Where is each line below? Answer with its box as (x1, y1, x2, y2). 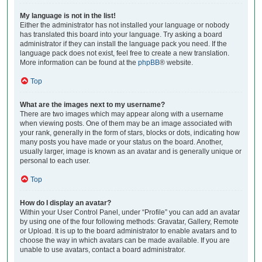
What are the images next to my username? (20, 100, 165, 109)
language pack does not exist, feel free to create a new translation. (20, 49, 229, 57)
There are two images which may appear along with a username (20, 109, 223, 118)
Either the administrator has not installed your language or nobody (20, 20, 229, 29)
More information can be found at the (20, 58, 138, 67)
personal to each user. (20, 156, 90, 165)
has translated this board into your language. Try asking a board (20, 30, 222, 39)
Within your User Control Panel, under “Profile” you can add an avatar (20, 208, 240, 216)
